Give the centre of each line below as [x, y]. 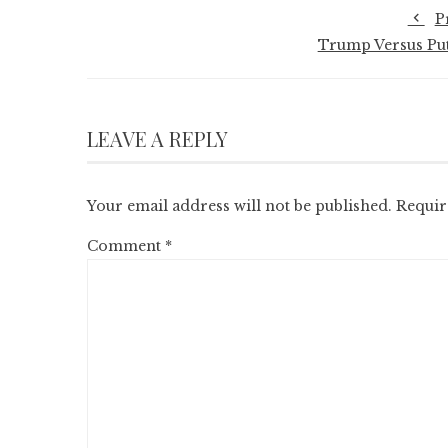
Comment [126, 246]
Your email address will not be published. [239, 206]
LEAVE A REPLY [157, 138]
